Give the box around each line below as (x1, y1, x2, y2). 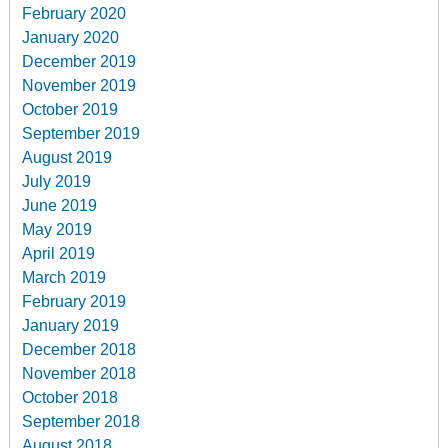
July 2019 (22, 172, 92, 190)
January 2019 (22, 316, 120, 334)
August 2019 (22, 148, 113, 166)
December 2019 (22, 52, 137, 70)
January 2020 (22, 28, 120, 46)
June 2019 (22, 196, 98, 214)
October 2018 (22, 388, 119, 406)
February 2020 (22, 4, 127, 22)
